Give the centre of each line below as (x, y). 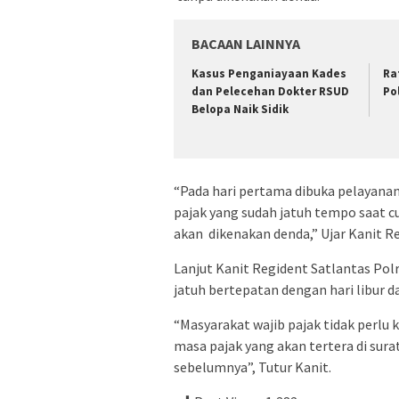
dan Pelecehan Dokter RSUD (270, 92)
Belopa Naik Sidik (240, 110)
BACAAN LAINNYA (246, 44)
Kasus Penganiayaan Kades (269, 74)
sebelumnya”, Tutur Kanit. (252, 366)
